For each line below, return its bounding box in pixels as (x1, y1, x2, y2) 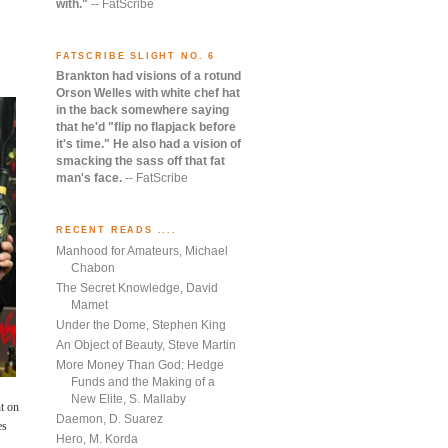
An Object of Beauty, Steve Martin (56, 338, 236, 353)
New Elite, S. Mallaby (71, 392, 186, 407)
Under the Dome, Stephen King (56, 318, 226, 333)
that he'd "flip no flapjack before (56, 120, 236, 135)
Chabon (71, 261, 115, 276)
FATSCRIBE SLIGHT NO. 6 (56, 50, 215, 61)
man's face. (56, 171, 125, 186)
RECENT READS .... (56, 225, 177, 236)
